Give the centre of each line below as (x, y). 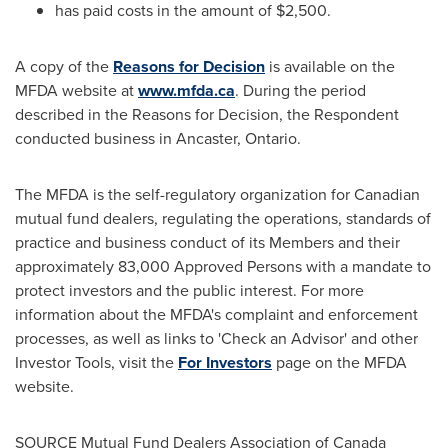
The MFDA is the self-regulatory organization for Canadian (217, 194)
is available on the (330, 66)
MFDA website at (76, 90)
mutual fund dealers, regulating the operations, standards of (223, 218)
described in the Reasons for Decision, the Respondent (207, 114)
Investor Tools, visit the (96, 362)
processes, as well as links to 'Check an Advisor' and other (216, 338)
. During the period (300, 90)
